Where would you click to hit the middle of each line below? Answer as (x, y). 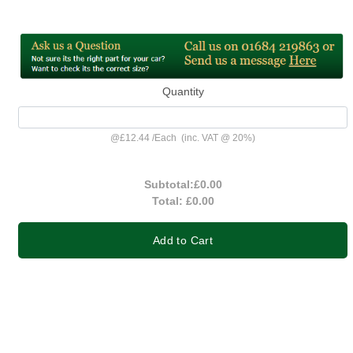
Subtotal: (169, 184)
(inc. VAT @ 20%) (216, 137)
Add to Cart (183, 240)
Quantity (183, 92)
